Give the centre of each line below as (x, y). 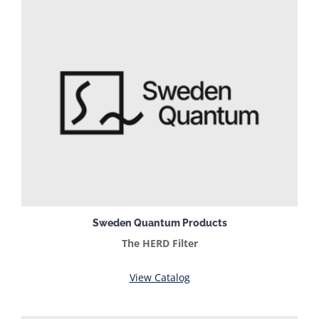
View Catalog (159, 277)
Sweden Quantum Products (159, 223)
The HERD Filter (159, 243)
